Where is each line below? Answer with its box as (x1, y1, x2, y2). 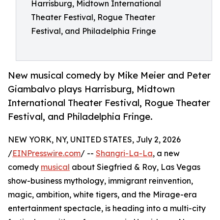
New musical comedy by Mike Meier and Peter (8, 70, 211, 81)
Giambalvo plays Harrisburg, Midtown (8, 83, 175, 95)
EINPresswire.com (12, 148, 81, 159)
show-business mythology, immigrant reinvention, (8, 176, 193, 186)
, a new (153, 148, 180, 159)
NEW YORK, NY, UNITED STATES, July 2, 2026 (8, 135, 181, 145)
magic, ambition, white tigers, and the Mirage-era (8, 190, 197, 200)
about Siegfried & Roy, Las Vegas (70, 162, 200, 172)
